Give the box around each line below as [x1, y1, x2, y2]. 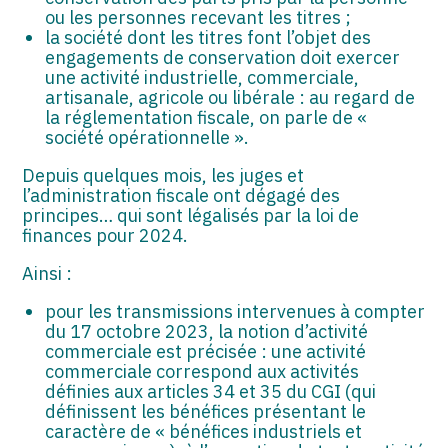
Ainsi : [22, 261, 73, 285]
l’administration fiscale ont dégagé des [22, 183, 341, 207]
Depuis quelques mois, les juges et [22, 163, 305, 187]
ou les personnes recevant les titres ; [44, 5, 351, 29]
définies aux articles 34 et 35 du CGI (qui [44, 379, 376, 403]
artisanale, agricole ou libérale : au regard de [44, 85, 415, 109]
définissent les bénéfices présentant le [44, 399, 366, 423]
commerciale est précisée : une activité [44, 339, 366, 363]
